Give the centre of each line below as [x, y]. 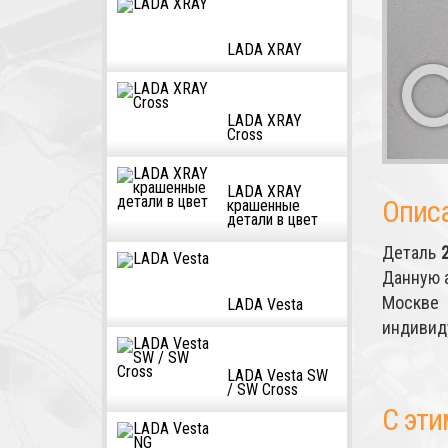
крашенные [263, 205]
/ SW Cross [262, 389]
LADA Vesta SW [277, 375]
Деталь [411, 252]
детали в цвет [272, 219]
